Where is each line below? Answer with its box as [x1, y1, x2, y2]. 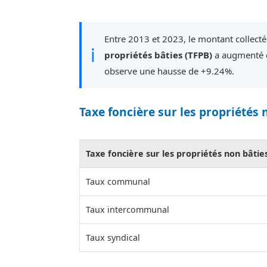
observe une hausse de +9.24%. [104, 65, 234, 77]
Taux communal [86, 176, 150, 188]
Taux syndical [86, 232, 140, 244]
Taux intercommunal [86, 204, 169, 216]
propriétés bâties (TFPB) [104, 49, 212, 61]
